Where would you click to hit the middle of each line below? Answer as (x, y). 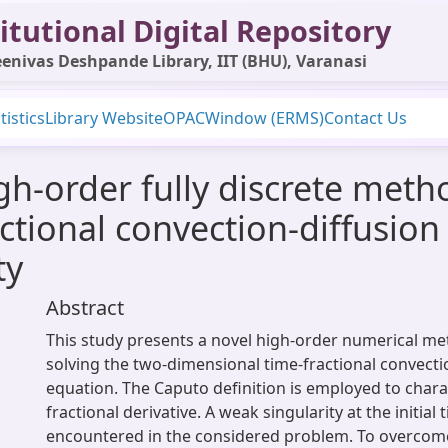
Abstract (85, 307)
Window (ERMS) (264, 118)
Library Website (104, 118)
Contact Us (365, 118)
